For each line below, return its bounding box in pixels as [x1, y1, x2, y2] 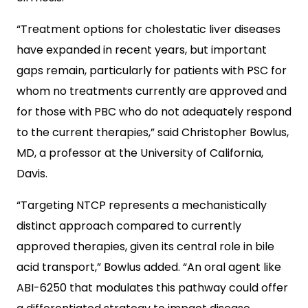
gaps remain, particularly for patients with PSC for [16, 63, 287, 78]
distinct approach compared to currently [16, 218, 241, 234]
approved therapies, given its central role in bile [16, 239, 274, 254]
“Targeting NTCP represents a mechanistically [16, 197, 267, 213]
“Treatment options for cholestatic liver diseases [16, 21, 280, 37]
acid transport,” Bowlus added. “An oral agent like [16, 259, 281, 275]
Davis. [16, 166, 47, 181]
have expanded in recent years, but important [16, 42, 267, 58]
